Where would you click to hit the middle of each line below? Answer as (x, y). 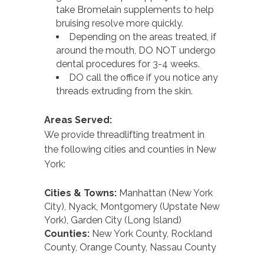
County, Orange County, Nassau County (130, 247)
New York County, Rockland (152, 234)
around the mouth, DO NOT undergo (136, 51)
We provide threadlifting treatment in (124, 135)
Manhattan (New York (166, 193)
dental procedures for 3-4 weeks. (128, 64)
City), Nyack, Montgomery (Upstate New (132, 207)
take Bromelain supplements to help (135, 10)
